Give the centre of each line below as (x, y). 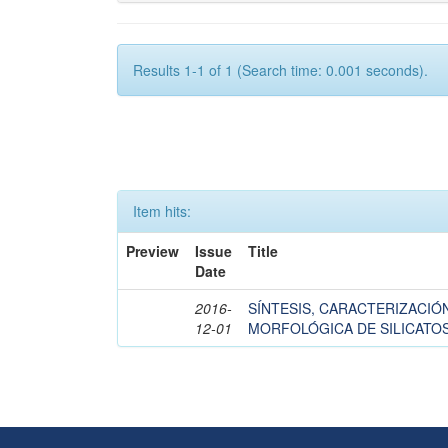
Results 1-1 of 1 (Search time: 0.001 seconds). (280, 70)
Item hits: (162, 211)
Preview (152, 251)
